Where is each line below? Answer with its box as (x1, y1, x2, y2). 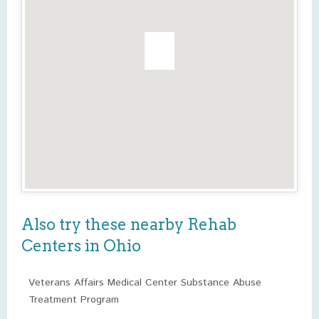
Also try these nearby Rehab (21, 215, 236, 234)
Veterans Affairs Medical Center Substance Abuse (28, 276, 261, 290)
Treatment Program (28, 293, 119, 307)
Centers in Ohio (21, 236, 141, 255)
